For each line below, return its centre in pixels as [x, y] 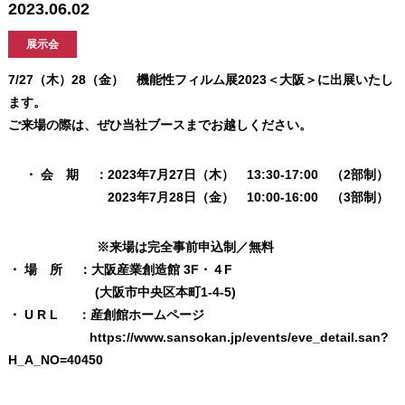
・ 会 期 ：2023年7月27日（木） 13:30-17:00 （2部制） [198, 174]
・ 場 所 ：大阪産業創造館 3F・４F [120, 269]
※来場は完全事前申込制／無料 [141, 247]
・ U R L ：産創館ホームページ [147, 315]
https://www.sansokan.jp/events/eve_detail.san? [239, 337]
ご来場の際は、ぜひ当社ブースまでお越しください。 [160, 125]
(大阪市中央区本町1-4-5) [122, 292]
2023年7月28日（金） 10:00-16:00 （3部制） [198, 197]
